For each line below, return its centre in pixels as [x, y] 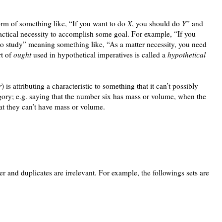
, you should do [157, 23]
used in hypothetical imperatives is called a [99, 54]
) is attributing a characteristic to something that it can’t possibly [100, 85]
